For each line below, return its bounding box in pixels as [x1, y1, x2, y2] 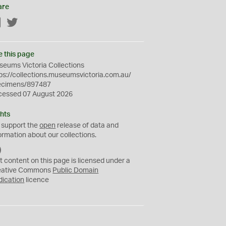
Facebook [2, 20, 34, 27]
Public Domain [52, 167, 99, 174]
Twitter [18, 20, 40, 27]
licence [24, 177, 49, 184]
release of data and [55, 122, 119, 129]
